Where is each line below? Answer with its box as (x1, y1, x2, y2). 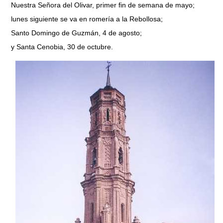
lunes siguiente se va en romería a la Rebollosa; (11, 14, 163, 23)
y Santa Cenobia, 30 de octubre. (11, 42, 113, 51)
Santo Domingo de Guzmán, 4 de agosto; (11, 28, 142, 37)
